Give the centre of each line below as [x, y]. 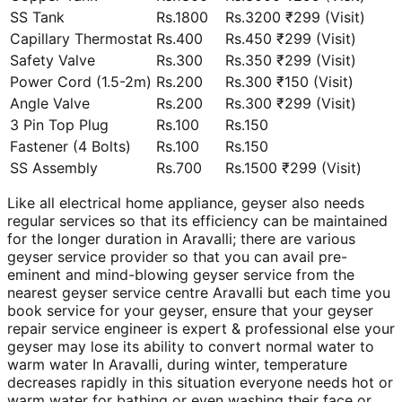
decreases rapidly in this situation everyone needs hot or [200, 383]
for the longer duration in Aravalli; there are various [181, 239]
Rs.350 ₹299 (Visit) [291, 61]
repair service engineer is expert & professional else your [201, 329]
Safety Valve [52, 61]
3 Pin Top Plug [59, 125]
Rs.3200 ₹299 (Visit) [295, 17]
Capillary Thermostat [81, 39]
